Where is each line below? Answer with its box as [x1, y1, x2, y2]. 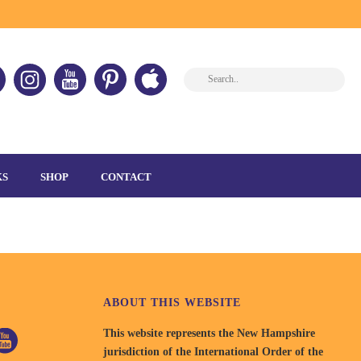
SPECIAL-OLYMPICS [160, 72, 253, 81]
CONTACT [101, 171, 151, 183]
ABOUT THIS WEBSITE [103, 297, 242, 309]
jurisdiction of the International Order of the [103, 346, 324, 358]
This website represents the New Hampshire [103, 327, 316, 339]
